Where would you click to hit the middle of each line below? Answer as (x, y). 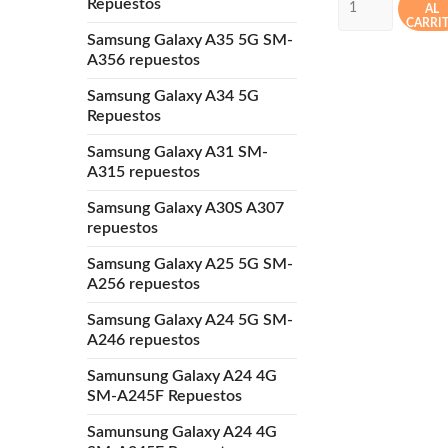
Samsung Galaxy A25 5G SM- (190, 263)
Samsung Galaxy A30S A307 (185, 207)
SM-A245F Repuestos (164, 395)
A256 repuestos (143, 283)
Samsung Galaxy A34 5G (173, 95)
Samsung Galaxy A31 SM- (177, 151)
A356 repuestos (143, 59)
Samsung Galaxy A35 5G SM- (190, 39)
